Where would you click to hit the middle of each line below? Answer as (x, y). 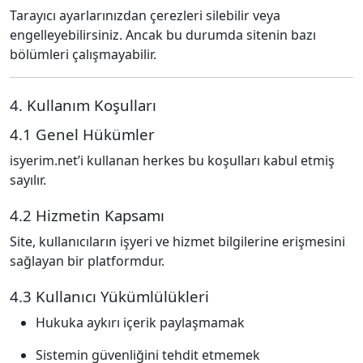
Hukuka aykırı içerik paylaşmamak (140, 322)
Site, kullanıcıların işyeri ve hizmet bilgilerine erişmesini (177, 241)
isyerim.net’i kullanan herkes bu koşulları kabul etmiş (172, 160)
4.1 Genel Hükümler (82, 134)
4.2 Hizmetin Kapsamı (87, 215)
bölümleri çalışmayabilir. (83, 54)
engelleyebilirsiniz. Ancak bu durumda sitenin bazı (163, 35)
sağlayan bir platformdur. (87, 261)
